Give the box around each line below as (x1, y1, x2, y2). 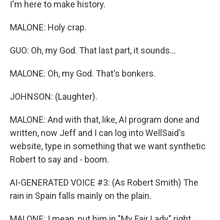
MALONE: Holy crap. (10, 22, 86, 32)
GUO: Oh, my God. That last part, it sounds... (10, 45, 176, 55)
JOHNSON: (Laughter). (10, 91, 97, 102)
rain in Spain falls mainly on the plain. (10, 191, 151, 201)
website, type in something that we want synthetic (10, 141, 206, 151)
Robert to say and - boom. (10, 154, 109, 165)
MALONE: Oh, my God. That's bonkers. (10, 68, 156, 79)
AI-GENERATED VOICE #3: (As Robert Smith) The (10, 177, 198, 188)
